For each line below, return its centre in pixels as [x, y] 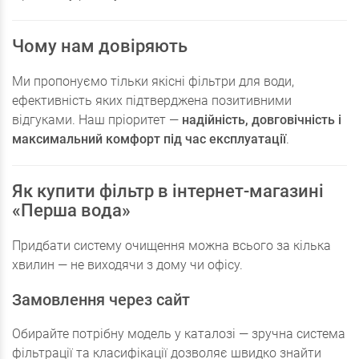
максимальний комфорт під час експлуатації [149, 139]
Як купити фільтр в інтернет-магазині [168, 192]
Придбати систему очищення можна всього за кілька [171, 246]
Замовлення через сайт [101, 300]
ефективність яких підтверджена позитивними [152, 101]
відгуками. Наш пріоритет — [97, 120]
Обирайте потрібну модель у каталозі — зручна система [179, 334]
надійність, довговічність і [262, 120]
